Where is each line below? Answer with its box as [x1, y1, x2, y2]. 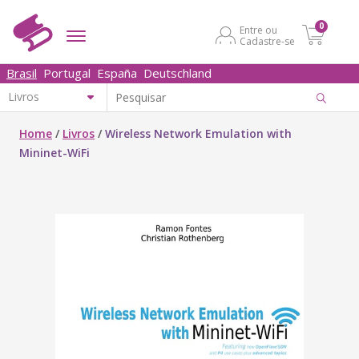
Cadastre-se [240, 34, 295, 48]
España [97, 65, 137, 81]
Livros [63, 126, 95, 141]
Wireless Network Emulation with [105, 126, 292, 141]
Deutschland [143, 65, 212, 81]
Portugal [43, 65, 91, 81]
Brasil [6, 65, 37, 81]
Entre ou [240, 23, 277, 37]
